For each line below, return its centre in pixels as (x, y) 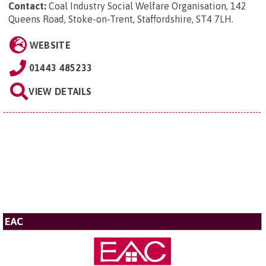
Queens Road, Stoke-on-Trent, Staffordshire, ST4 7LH (120, 19)
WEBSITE (50, 45)
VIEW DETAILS (60, 92)
